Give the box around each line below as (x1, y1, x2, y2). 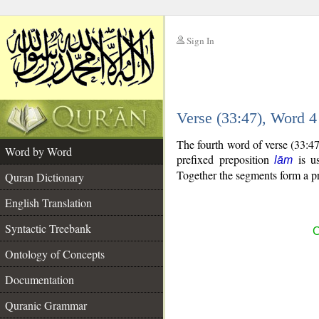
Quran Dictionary (5, 169, 84, 184)
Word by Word (5, 144, 72, 159)
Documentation (5, 272, 74, 287)
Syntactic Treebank (5, 221, 91, 236)
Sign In (187, 34, 214, 47)
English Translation (5, 195, 92, 210)
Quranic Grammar (5, 298, 87, 313)
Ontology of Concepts (5, 246, 105, 261)
